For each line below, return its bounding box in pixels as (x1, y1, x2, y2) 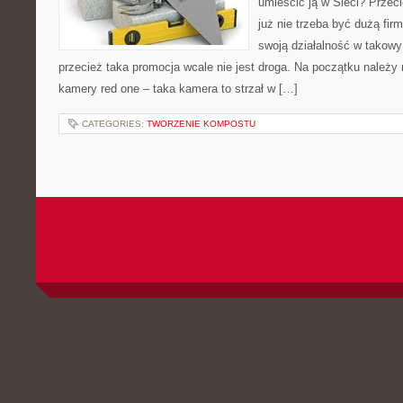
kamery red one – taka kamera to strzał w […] (58, 82, 298, 95)
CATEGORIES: (82, 119, 147, 129)
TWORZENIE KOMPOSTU (147, 119, 255, 129)
